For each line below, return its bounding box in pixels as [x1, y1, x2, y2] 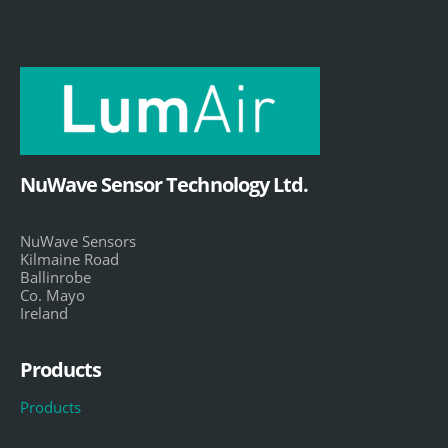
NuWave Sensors [20, 230, 136, 251]
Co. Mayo [20, 284, 85, 305]
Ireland [20, 302, 68, 323]
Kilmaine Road [20, 248, 119, 269]
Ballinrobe [20, 266, 91, 287]
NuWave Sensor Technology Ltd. [20, 170, 308, 198]
